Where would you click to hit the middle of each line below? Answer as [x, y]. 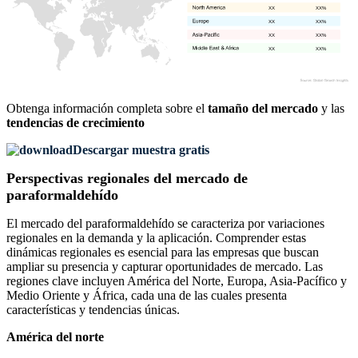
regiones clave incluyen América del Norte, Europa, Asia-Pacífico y [177, 281]
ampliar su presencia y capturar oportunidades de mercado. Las [165, 267]
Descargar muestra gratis [141, 150]
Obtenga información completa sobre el [107, 109]
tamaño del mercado [263, 109]
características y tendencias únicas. [93, 310]
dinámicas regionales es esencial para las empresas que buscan [163, 253]
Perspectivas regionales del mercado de [127, 179]
